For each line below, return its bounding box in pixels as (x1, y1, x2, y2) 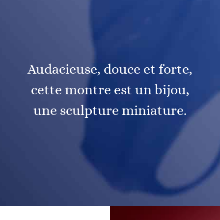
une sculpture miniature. (33, 103, 187, 119)
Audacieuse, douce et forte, (27, 61, 192, 78)
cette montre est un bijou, (30, 82, 190, 98)
